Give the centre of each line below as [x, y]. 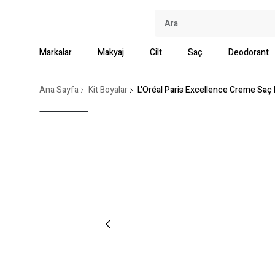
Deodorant [249, 52]
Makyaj [111, 52]
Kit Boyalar [108, 90]
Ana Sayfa [59, 90]
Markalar [56, 52]
